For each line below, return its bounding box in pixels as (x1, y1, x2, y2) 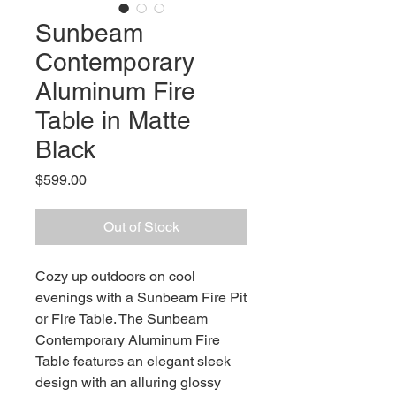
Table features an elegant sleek (35, 352, 231, 369)
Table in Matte (35, 105, 191, 134)
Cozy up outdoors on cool (35, 267, 195, 285)
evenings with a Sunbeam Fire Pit (35, 288, 247, 306)
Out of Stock (103, 217, 179, 235)
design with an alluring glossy (35, 373, 221, 391)
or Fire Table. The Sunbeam (35, 309, 208, 327)
